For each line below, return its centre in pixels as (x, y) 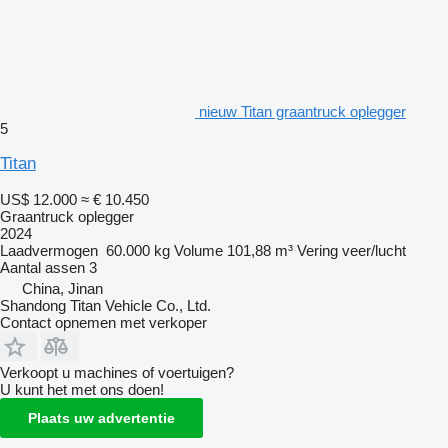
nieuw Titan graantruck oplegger (302, 112)
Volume (198, 251)
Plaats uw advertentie (101, 418)
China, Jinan (62, 289)
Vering (317, 251)
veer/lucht (374, 251)
